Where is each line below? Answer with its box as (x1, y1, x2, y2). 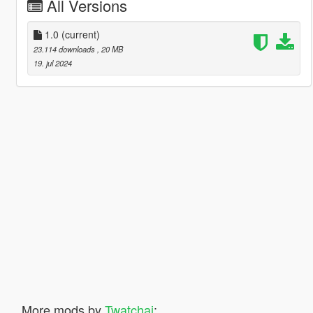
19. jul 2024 (33, 57, 72, 68)
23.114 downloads (33, 43, 97, 54)
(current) (61, 27, 100, 41)
